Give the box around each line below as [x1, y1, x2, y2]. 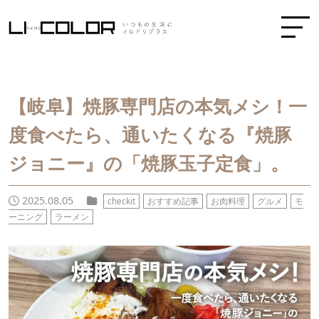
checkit [108, 196, 135, 206]
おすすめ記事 [147, 196, 199, 206]
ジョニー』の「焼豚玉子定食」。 [9, 151, 289, 176]
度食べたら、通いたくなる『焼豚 [9, 122, 292, 147]
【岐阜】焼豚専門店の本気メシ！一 [9, 94, 307, 119]
